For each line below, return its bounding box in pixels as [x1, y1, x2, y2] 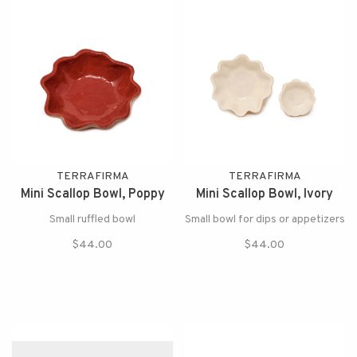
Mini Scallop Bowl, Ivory [196, 186, 333, 202]
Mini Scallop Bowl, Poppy [20, 186, 165, 202]
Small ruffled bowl [49, 213, 135, 226]
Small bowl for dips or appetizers [184, 213, 345, 226]
